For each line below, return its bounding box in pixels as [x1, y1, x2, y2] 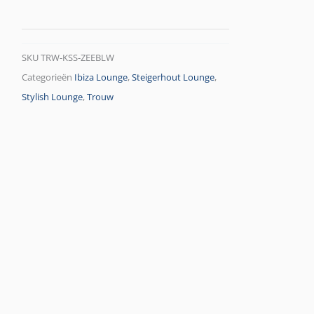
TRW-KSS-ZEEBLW [41, 52, 115, 64]
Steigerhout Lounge [132, 71, 215, 84]
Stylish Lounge [22, 91, 83, 104]
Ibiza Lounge [74, 71, 128, 84]
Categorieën [22, 71, 73, 84]
